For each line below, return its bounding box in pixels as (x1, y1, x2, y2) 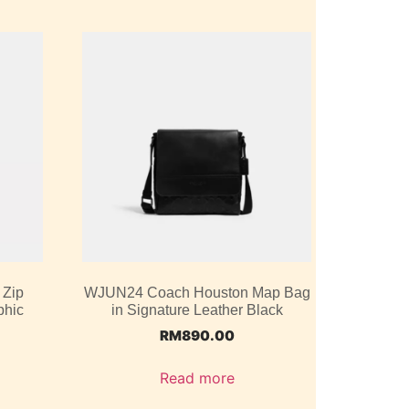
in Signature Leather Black (110, 301, 283, 318)
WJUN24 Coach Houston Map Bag (83, 284, 310, 300)
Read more (159, 369, 235, 388)
